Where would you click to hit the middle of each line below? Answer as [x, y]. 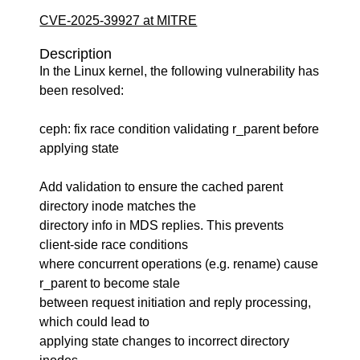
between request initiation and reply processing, [176, 303]
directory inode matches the [118, 206]
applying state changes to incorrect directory [165, 341]
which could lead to [95, 322]
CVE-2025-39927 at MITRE [119, 20]
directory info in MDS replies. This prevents [162, 225]
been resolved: [82, 90]
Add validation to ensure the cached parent [162, 187]
